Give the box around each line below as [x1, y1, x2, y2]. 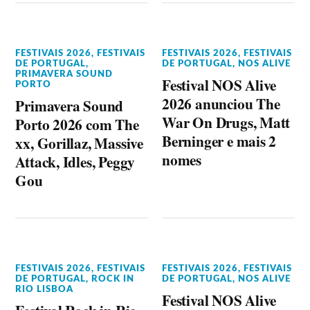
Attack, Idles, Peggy [15, 151, 136, 172]
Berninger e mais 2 [162, 130, 277, 152]
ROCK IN [91, 275, 135, 283]
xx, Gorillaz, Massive [15, 132, 143, 154]
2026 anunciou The [162, 93, 280, 114]
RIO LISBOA [15, 285, 74, 293]
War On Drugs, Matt [162, 111, 291, 133]
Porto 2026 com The [15, 113, 139, 135]
